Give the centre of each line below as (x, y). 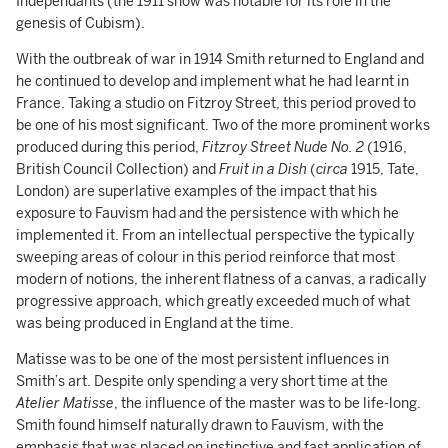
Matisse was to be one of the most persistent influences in (202, 359)
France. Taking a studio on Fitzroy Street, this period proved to (216, 103)
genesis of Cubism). (80, 23)
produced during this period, (109, 147)
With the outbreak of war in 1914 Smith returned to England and (220, 59)
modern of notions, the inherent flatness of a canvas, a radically (221, 279)
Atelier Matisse (65, 403)
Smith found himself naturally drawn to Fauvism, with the (200, 425)
